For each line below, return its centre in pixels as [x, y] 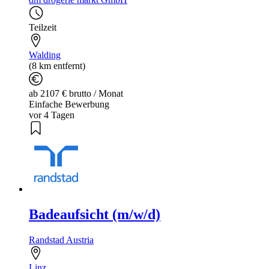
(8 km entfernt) [57, 66]
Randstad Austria [61, 240]
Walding [45, 55]
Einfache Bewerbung [69, 104]
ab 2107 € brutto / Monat [76, 94]
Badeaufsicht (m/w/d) [95, 215]
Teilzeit [43, 28]
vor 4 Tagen [52, 115]
